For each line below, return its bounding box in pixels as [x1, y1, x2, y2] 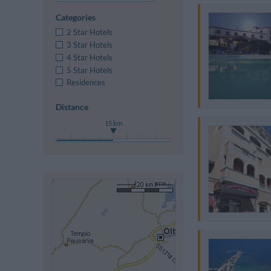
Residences [67, 77, 106, 88]
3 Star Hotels [67, 39, 113, 50]
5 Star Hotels [67, 65, 113, 75]
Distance [56, 102, 89, 113]
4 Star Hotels [67, 52, 113, 62]
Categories [56, 11, 96, 22]
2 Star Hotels [67, 27, 113, 38]
